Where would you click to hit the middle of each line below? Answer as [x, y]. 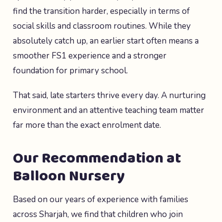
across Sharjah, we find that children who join [98, 214]
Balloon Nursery [69, 176]
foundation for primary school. [70, 71]
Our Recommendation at [97, 159]
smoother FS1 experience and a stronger [90, 56]
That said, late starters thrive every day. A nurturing [109, 95]
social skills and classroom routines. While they [102, 26]
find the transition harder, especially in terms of [101, 11]
